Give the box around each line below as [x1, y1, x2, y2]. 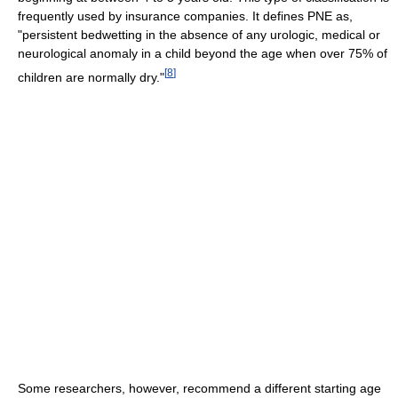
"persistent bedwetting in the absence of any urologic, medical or [18, 27, 380, 42]
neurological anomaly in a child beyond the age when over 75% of [18, 45, 387, 60]
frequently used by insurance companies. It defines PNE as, [18, 8, 353, 23]
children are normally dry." [18, 69, 164, 84]
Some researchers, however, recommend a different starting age [18, 381, 381, 396]
